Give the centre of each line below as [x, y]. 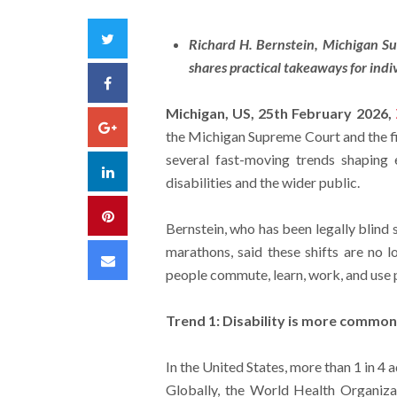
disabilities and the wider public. [262, 182]
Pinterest [141, 215]
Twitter [137, 38]
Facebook [142, 82]
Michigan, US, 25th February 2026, [280, 113]
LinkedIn [139, 171]
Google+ [144, 126]
